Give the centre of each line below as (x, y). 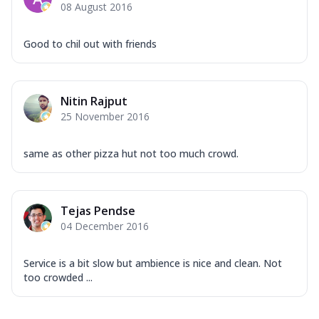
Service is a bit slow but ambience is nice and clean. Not (153, 263)
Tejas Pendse (98, 210)
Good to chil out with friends (90, 43)
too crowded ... (58, 277)
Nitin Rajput (94, 101)
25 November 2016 (105, 116)
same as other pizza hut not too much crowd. (131, 153)
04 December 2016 (105, 226)
